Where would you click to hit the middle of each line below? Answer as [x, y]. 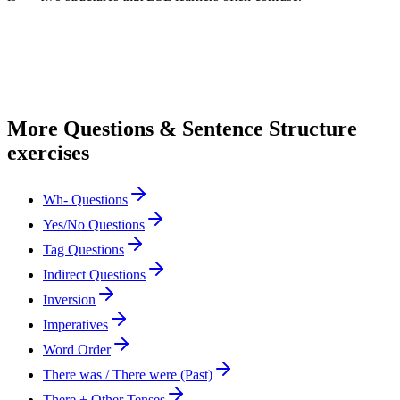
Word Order [77, 349]
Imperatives [75, 324]
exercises [48, 152]
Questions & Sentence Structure [210, 128]
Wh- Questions [85, 199]
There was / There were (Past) [128, 374]
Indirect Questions [94, 274]
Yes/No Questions [94, 224]
